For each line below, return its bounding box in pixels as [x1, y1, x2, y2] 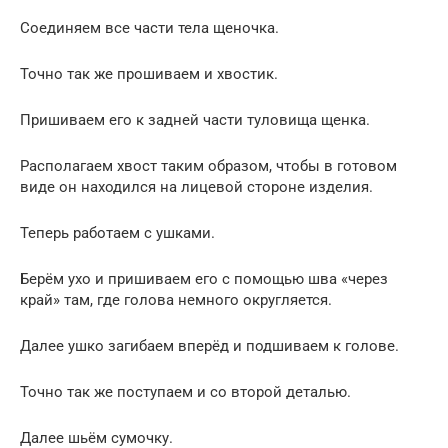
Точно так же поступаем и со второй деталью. [20, 382, 351, 401]
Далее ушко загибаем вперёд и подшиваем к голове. [20, 336, 399, 355]
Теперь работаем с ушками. [20, 223, 215, 242]
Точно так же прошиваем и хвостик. [20, 64, 278, 83]
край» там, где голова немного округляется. [20, 290, 332, 309]
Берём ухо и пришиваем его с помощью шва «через [20, 269, 388, 288]
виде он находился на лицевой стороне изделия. [20, 177, 373, 196]
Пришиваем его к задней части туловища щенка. [20, 110, 370, 129]
